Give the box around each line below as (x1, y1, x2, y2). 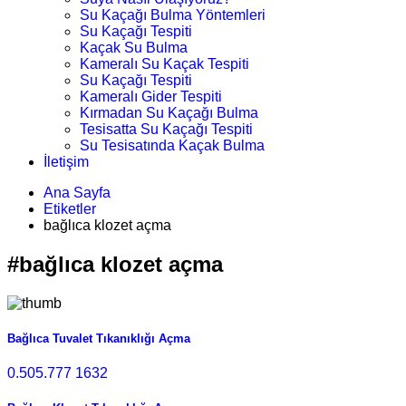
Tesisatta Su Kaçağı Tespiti (80, 121, 253, 137)
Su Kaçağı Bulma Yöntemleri (80, 7, 266, 23)
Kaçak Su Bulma (80, 40, 188, 55)
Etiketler (43, 201, 96, 217)
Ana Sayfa (43, 185, 111, 200)
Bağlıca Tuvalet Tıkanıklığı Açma (7, 331, 190, 345)
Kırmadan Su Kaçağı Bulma (80, 105, 258, 121)
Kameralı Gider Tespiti (80, 89, 222, 104)
